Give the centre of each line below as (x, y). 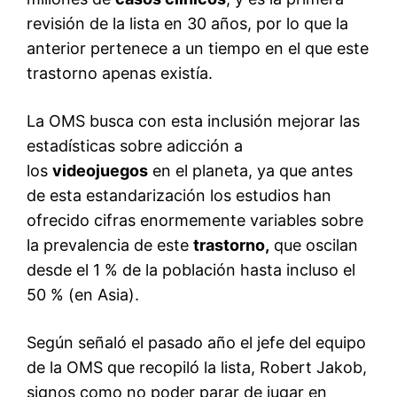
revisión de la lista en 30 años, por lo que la (187, 24)
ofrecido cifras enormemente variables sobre (195, 221)
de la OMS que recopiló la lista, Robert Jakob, (197, 368)
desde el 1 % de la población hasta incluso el (191, 270)
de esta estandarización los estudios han (179, 196)
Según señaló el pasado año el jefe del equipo (196, 343)
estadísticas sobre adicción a (135, 146)
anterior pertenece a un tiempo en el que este (198, 49)
